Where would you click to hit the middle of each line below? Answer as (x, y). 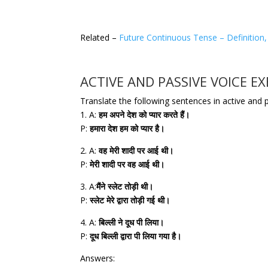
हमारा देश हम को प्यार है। (127, 128)
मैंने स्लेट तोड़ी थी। (125, 186)
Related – (100, 37)
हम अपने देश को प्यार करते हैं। (144, 114)
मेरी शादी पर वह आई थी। (127, 164)
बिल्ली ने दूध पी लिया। (132, 222)
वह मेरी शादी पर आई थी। (136, 150)
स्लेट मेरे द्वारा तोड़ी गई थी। (130, 200)
